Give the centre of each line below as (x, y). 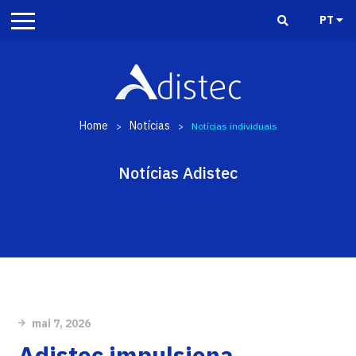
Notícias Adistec (178, 173)
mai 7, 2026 (60, 323)
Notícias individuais (234, 126)
